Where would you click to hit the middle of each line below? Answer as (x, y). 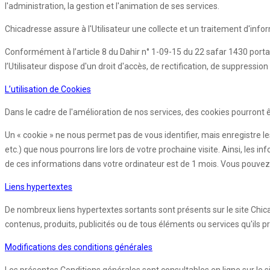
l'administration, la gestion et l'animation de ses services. (112, 6)
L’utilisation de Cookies (48, 89)
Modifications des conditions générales (79, 247)
